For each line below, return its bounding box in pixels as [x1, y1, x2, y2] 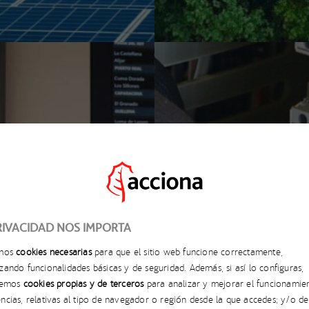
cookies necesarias [16, 245, 92, 258]
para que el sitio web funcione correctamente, [91, 245, 283, 258]
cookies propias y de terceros [23, 277, 144, 290]
